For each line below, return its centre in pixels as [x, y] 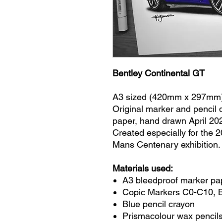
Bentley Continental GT [159, 73]
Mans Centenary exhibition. [166, 144]
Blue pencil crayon [159, 204]
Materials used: [143, 168]
